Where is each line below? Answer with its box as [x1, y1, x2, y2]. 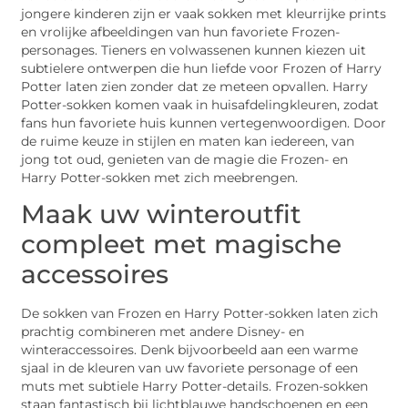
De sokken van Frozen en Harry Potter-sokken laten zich [21, 305, 379, 321]
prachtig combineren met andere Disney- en [21, 323, 305, 339]
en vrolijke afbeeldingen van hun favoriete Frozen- [21, 24, 341, 39]
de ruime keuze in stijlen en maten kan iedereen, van [21, 133, 355, 148]
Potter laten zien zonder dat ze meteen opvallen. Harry [21, 78, 369, 94]
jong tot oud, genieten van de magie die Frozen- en [21, 151, 349, 167]
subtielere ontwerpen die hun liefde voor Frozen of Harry [21, 60, 382, 76]
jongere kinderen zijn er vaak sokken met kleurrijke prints [21, 5, 387, 21]
